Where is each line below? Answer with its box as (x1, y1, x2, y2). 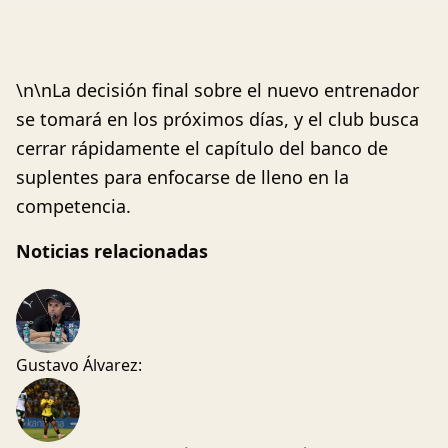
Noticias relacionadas (16, 239, 208, 263)
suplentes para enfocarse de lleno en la (16, 165, 349, 189)
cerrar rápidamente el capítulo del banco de (16, 136, 388, 160)
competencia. (16, 194, 131, 218)
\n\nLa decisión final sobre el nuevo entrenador (16, 78, 419, 102)
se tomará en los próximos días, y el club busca (16, 107, 419, 131)
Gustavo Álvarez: (16, 354, 142, 376)
